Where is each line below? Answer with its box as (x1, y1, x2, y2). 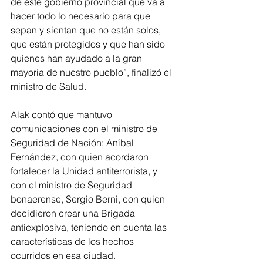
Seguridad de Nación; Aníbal (11, 136, 136, 149)
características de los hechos (11, 235, 136, 247)
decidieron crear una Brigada (11, 207, 137, 219)
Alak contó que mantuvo (11, 108, 114, 120)
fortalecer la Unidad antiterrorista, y (11, 164, 160, 177)
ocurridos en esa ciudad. (11, 249, 116, 261)
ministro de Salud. (11, 80, 89, 92)
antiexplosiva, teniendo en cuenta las (11, 221, 169, 233)
